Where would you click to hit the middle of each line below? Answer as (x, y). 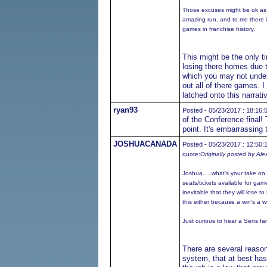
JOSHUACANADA (145, 144)
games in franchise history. (218, 29)
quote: (191, 154)
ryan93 (125, 110)
